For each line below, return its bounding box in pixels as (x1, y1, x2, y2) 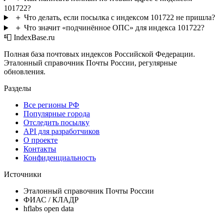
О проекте (23, 136, 58, 145)
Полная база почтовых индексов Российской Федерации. (4, 50, 195, 59)
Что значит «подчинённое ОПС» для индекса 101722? (23, 23, 204, 32)
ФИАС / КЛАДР (23, 196, 79, 204)
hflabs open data (23, 204, 74, 213)
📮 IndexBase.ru (4, 33, 55, 42)
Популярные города (23, 109, 90, 118)
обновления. (4, 67, 45, 76)
